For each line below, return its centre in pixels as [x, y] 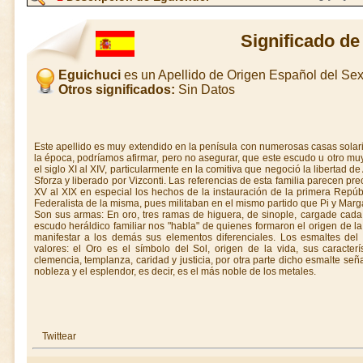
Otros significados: [116, 90]
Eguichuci [89, 75]
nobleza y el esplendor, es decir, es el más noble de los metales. [175, 271]
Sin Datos [205, 90]
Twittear [59, 336]
